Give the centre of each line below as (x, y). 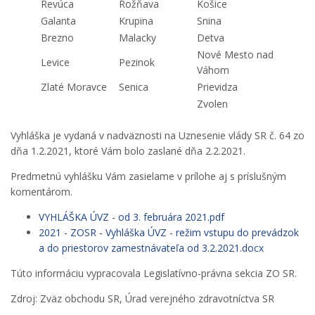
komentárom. (41, 191)
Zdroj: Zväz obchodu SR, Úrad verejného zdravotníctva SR (142, 298)
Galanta (58, 20)
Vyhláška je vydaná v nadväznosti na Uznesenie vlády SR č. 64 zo (157, 135)
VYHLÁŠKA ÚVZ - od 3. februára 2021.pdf (131, 217)
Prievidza (217, 86)
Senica (134, 86)
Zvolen (212, 103)
